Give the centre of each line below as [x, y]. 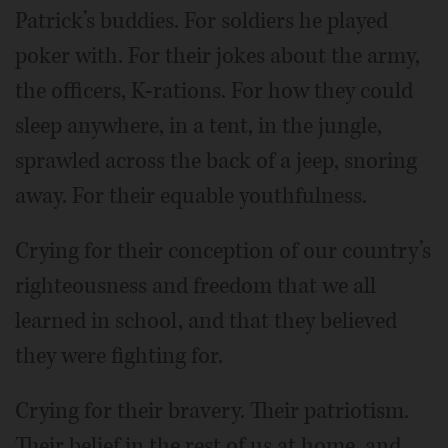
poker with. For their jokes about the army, [217, 55]
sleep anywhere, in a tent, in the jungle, [198, 125]
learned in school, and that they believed [206, 320]
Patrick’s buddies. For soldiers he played [201, 20]
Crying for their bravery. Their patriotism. [212, 410]
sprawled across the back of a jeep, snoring [216, 160]
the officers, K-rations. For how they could [214, 90]
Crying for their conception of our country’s [223, 250]
